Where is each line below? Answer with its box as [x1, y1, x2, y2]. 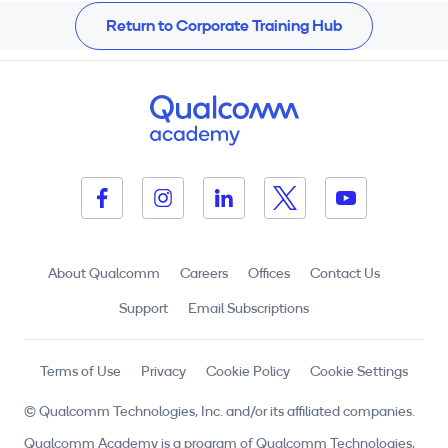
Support [119, 301, 168, 317]
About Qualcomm [48, 266, 160, 282]
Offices [248, 266, 290, 282]
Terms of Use [40, 364, 121, 380]
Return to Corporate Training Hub [106, 15, 342, 36]
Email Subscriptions [188, 301, 309, 317]
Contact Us [310, 266, 380, 282]
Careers [180, 266, 228, 282]
